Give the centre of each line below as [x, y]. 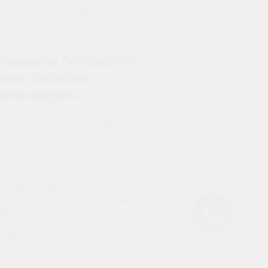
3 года [72, 23]
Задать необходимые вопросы [84, 142]
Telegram [61, 212]
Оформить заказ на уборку [78, 166]
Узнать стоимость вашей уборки [90, 154]
